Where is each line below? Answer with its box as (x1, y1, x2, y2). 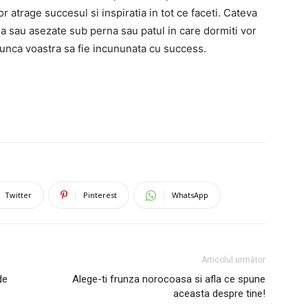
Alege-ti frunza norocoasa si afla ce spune (72, 273, 265, 285)
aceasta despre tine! (173, 287, 265, 300)
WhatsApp (172, 190, 208, 200)
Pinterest (83, 190, 117, 200)
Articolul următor (201, 255, 265, 265)
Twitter (5, 190, 32, 200)
